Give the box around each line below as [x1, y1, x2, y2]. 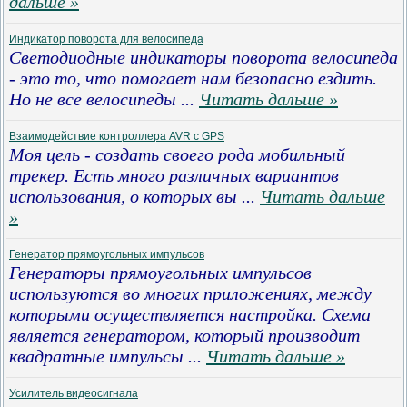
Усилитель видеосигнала [9, 387, 138, 400]
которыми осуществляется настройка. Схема [9, 304, 371, 324]
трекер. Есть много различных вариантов [9, 165, 339, 185]
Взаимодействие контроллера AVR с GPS [9, 130, 224, 143]
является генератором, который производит [9, 325, 360, 345]
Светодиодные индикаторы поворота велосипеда [9, 47, 398, 67]
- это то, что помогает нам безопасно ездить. [9, 68, 377, 88]
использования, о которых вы [9, 186, 242, 206]
